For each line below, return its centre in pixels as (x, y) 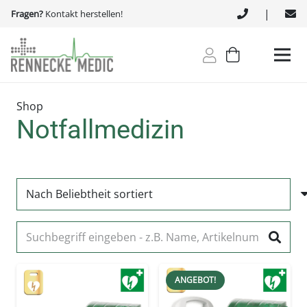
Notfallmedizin (100, 129)
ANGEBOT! (195, 280)
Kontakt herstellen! (84, 13)
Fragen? (28, 13)
